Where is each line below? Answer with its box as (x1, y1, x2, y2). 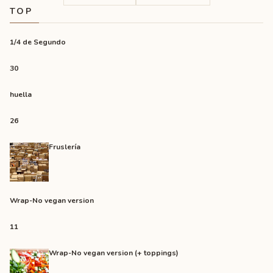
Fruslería (49, 142, 80, 152)
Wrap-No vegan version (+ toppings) (49, 248, 179, 258)
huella (10, 90, 32, 99)
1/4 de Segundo (10, 37, 66, 47)
